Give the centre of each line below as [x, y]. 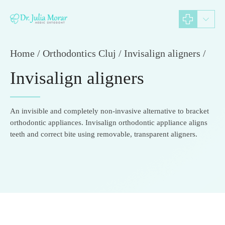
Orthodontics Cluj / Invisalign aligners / [124, 53]
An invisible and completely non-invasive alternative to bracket [109, 111]
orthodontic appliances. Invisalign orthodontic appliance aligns [109, 123]
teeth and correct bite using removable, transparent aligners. [104, 134]
